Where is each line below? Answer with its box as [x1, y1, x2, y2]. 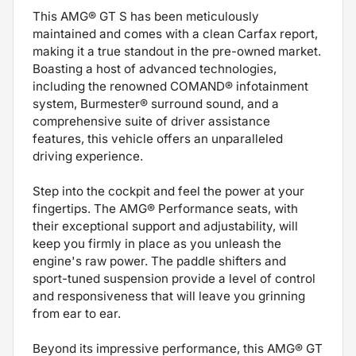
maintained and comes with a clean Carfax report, [33, 25, 318, 41]
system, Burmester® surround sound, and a [33, 95, 279, 111]
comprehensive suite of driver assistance [33, 113, 270, 129]
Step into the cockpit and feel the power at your [33, 183, 304, 199]
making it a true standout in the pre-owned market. [33, 43, 321, 59]
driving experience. [33, 148, 143, 164]
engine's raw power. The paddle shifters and [33, 253, 286, 269]
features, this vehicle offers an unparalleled [33, 130, 283, 146]
